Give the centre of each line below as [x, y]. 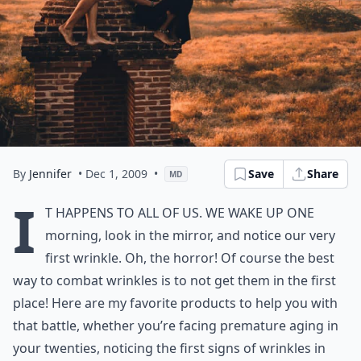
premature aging [272, 326]
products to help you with [259, 303]
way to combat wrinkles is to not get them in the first [174, 280]
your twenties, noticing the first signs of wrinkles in [169, 348]
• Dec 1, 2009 [113, 174]
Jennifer [50, 174]
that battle [45, 326]
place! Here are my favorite [97, 303]
